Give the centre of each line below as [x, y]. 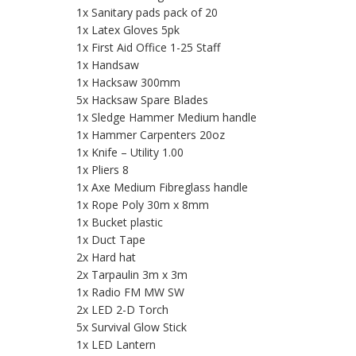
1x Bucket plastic [120, 222]
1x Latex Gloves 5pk [128, 30]
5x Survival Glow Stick [132, 327]
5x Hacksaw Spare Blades [142, 100]
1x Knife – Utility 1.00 [130, 153]
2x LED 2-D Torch [122, 310]
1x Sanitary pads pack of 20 [147, 13]
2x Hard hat [106, 257]
